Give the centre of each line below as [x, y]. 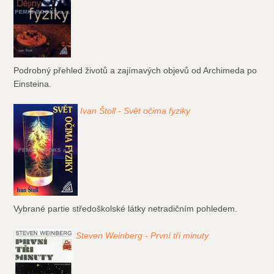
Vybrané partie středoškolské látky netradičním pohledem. [126, 209]
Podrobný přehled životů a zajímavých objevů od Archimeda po [135, 71]
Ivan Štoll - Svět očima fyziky [135, 111]
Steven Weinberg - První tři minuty [143, 236]
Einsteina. [33, 84]
